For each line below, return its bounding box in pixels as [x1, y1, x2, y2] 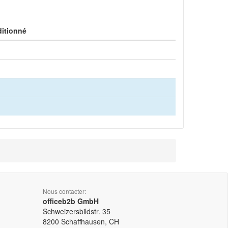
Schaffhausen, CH [61, 216, 119, 226]
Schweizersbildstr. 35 [42, 206, 110, 216]
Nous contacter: [42, 187, 86, 195]
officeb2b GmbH [42, 196, 99, 206]
